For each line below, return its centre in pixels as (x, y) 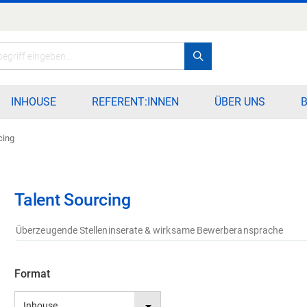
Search (216, 55)
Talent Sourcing (73, 199)
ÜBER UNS (240, 101)
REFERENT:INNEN (135, 101)
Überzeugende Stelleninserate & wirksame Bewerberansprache (150, 230)
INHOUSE (34, 101)
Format (33, 273)
